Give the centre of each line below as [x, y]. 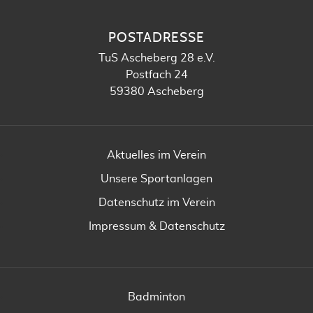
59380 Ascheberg [156, 91]
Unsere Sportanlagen [156, 179]
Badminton [156, 297]
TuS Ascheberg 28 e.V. [156, 58]
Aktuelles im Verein [156, 155]
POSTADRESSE [156, 38]
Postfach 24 [156, 74]
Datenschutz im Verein [156, 202]
